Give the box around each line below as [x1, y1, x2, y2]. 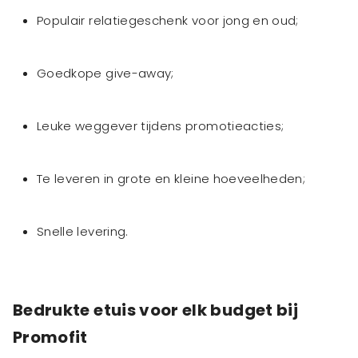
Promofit [13, 326, 88, 349]
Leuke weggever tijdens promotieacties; [37, 117, 284, 135]
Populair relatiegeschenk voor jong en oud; [37, 12, 299, 30]
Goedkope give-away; [37, 65, 174, 82]
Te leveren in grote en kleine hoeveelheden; [37, 170, 306, 188]
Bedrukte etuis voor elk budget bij [13, 299, 298, 322]
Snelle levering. [37, 223, 129, 241]
